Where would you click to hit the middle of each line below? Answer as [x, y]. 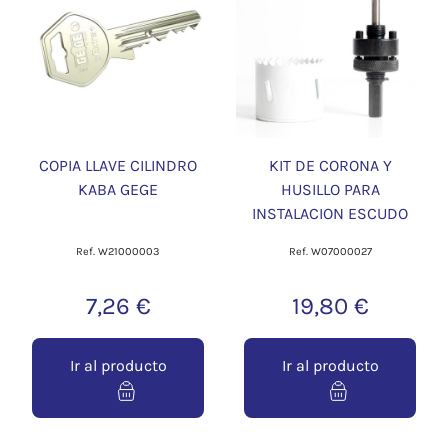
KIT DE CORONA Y [330, 166]
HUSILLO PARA [330, 190]
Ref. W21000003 [118, 252]
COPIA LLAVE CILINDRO [118, 166]
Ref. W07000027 [330, 252]
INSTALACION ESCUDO [330, 214]
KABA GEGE [118, 190]
